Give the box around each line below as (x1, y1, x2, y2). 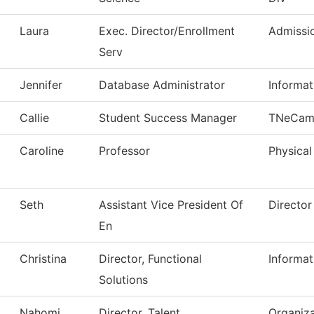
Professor (99, 144, 150, 158)
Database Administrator (99, 78, 225, 93)
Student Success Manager (99, 111, 237, 125)
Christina (20, 252, 67, 266)
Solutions (99, 273, 148, 287)
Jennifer (20, 78, 62, 93)
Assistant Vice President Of (99, 198, 243, 212)
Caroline (20, 144, 64, 158)
